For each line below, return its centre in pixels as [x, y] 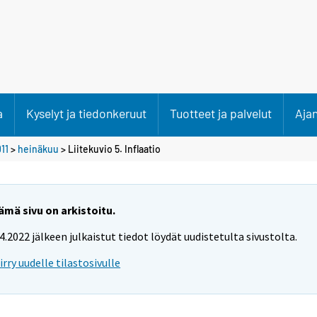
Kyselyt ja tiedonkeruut [86, 113]
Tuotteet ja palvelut [221, 113]
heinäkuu [38, 149]
